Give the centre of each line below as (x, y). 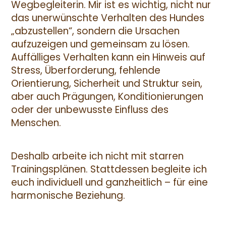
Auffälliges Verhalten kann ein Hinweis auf (108, 58)
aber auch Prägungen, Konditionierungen (107, 97)
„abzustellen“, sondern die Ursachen (95, 31)
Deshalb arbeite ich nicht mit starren (97, 156)
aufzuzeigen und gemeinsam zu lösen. (100, 44)
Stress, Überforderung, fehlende (86, 71)
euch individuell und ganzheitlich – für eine (109, 183)
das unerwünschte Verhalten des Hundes (107, 18)
